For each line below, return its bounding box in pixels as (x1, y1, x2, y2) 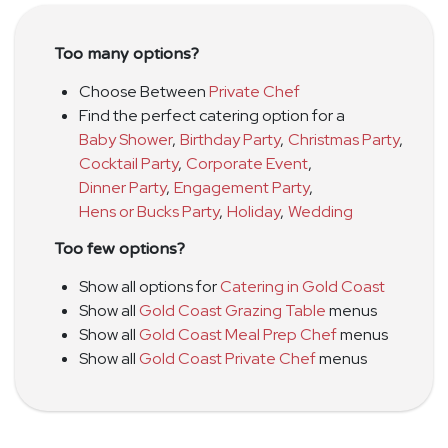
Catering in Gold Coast (220, 275, 385, 297)
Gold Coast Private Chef (139, 347, 316, 369)
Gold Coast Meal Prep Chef (139, 323, 337, 345)
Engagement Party (174, 176, 309, 198)
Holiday (227, 200, 280, 222)
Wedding (288, 200, 353, 222)
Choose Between (79, 80, 209, 102)
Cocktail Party (79, 152, 178, 174)
